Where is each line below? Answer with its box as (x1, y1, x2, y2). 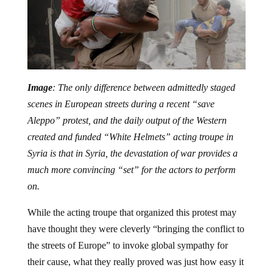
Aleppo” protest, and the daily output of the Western (27, 115, 227, 126)
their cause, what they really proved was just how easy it (27, 257, 244, 268)
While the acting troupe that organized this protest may (27, 207, 236, 218)
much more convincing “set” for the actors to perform (27, 165, 236, 175)
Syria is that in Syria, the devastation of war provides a (27, 148, 238, 159)
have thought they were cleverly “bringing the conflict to (27, 224, 244, 235)
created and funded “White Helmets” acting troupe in (27, 132, 233, 143)
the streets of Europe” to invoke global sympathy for (27, 240, 228, 251)
